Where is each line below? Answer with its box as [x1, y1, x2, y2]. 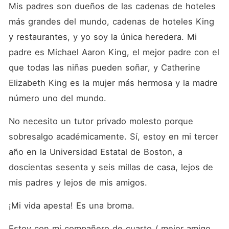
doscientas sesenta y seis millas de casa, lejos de [8, 162, 213, 172]
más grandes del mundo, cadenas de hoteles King [8, 16, 214, 27]
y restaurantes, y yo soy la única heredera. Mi [8, 32, 197, 42]
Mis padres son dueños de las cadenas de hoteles [8, 1, 216, 11]
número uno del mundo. [8, 93, 109, 103]
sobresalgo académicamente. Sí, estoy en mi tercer [8, 131, 218, 142]
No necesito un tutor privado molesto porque [8, 116, 193, 126]
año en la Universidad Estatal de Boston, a [8, 147, 182, 157]
